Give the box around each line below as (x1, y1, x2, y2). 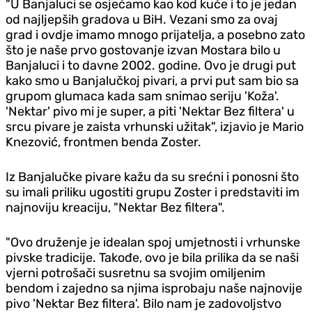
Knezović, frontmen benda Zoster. (6, 134, 204, 150)
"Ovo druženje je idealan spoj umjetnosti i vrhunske (6, 234, 300, 250)
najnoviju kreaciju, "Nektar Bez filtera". (6, 199, 228, 215)
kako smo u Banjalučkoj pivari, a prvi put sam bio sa (6, 72, 299, 88)
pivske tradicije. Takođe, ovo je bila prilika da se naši (6, 249, 299, 265)
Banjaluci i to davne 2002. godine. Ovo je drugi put (6, 57, 296, 73)
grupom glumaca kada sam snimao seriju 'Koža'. (6, 88, 279, 104)
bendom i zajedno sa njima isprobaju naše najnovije (6, 280, 302, 296)
